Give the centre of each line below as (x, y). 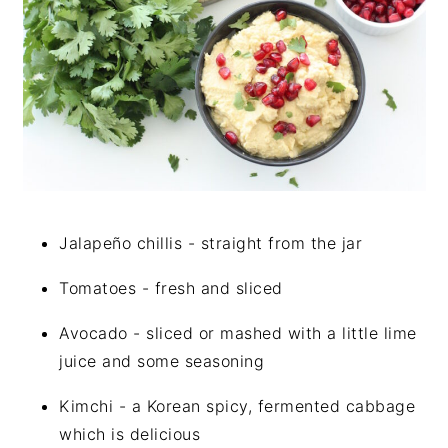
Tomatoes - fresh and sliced (171, 287)
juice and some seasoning (162, 360)
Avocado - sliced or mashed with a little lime (238, 332)
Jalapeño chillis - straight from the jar (211, 242)
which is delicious (130, 433)
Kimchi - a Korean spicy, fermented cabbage (237, 405)
